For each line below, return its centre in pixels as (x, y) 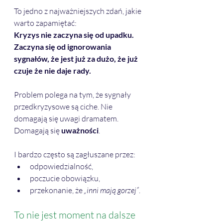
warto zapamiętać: (45, 23)
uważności (80, 130)
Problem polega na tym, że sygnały (73, 95)
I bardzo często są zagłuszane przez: (75, 155)
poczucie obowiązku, (65, 178)
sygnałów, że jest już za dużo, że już (77, 59)
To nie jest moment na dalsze (76, 215)
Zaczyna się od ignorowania (63, 47)
